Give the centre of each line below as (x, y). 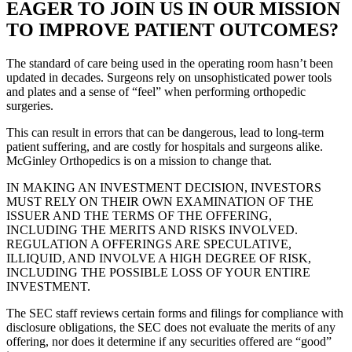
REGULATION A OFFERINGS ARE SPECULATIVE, (149, 244)
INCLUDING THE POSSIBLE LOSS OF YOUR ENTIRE (158, 273)
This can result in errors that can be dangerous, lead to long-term (165, 133)
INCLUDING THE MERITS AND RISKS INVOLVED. (152, 230)
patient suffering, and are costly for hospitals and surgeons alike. (165, 147)
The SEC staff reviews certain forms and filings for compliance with (175, 313)
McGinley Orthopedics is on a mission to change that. (139, 161)
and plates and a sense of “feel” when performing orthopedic (156, 92)
